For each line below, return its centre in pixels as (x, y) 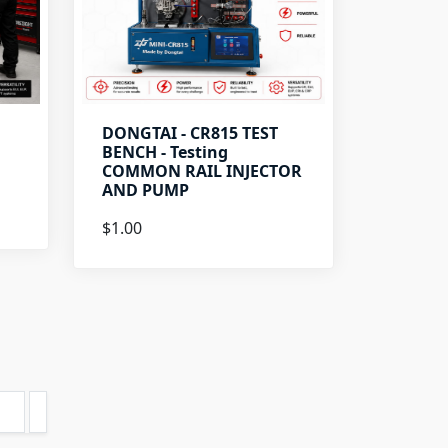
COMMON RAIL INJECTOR (201, 171)
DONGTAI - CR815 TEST (189, 133)
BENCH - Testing (164, 152)
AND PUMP (145, 190)
